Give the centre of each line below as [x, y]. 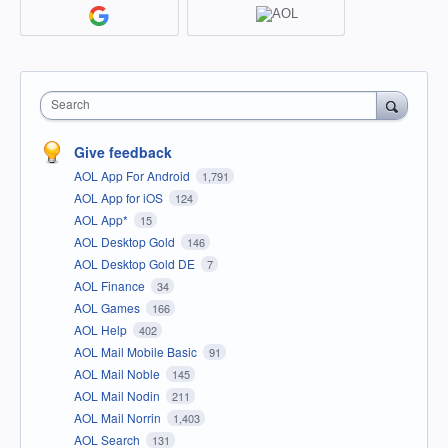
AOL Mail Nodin [118, 395]
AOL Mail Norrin [119, 417]
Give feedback [123, 151]
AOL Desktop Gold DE [136, 263]
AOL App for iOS [120, 197]
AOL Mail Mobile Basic [137, 351]
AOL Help [102, 329]
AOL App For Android [133, 175]
